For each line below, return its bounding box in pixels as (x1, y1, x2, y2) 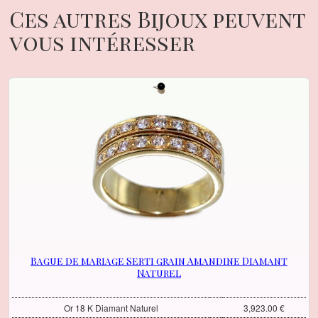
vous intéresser (9, 28, 196, 57)
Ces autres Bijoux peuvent (9, 4, 306, 33)
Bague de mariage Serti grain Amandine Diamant (31, 254, 287, 268)
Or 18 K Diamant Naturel (63, 302, 158, 314)
